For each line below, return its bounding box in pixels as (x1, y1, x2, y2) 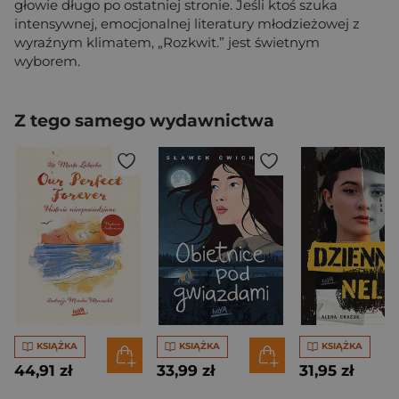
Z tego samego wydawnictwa (14, 110, 274, 131)
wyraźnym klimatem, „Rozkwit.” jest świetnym (14, 33, 320, 51)
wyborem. (14, 52, 80, 69)
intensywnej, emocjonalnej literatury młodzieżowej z (14, 14, 360, 32)
